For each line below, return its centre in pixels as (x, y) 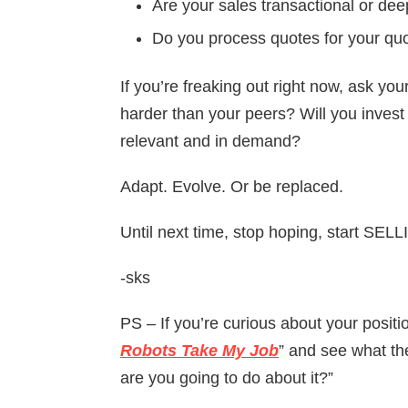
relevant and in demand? (210, 141)
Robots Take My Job (199, 350)
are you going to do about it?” (227, 377)
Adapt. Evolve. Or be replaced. (232, 186)
